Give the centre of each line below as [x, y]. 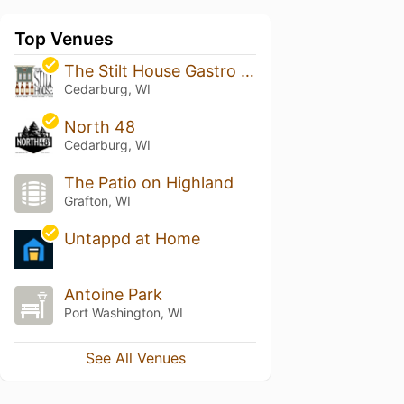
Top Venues [64, 39]
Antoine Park [113, 294]
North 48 [99, 127]
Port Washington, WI [123, 312]
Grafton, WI [97, 201]
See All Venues [135, 358]
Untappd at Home [132, 239]
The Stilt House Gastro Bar [247, 71]
